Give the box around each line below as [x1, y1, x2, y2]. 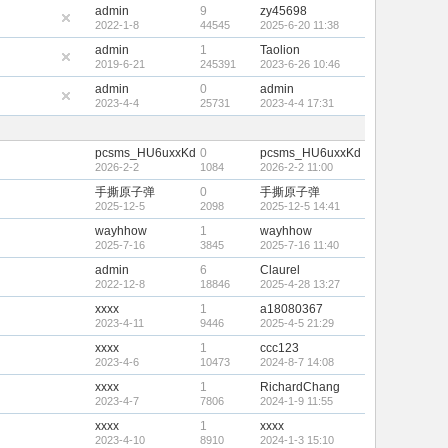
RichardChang [260, 380, 340, 394]
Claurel [260, 263, 300, 277]
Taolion [260, 43, 300, 57]
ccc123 [260, 341, 299, 355]
